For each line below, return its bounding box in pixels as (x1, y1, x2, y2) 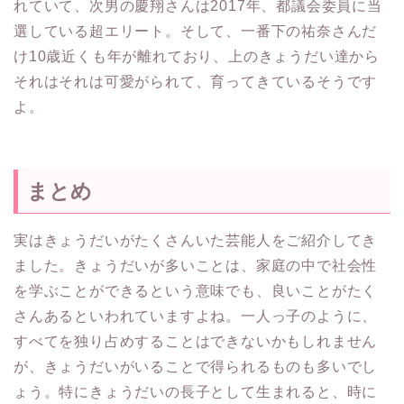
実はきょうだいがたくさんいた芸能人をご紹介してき (14, 232, 378, 248)
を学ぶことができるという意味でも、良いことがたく (14, 282, 378, 298)
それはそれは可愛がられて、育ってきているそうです (14, 74, 378, 90)
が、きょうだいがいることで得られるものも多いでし (14, 358, 378, 374)
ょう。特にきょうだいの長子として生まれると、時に (14, 383, 378, 399)
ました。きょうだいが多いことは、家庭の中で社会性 (14, 257, 378, 273)
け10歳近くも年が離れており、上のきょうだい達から (14, 49, 380, 65)
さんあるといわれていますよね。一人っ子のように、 (14, 308, 378, 324)
